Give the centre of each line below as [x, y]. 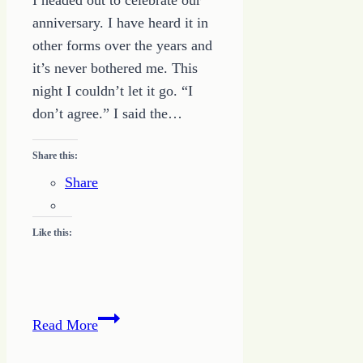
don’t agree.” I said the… [107, 114]
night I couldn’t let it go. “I [113, 91]
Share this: [55, 156]
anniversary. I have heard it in [120, 23]
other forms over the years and [122, 46]
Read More [65, 325]
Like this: [52, 233]
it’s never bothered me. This [115, 68]
